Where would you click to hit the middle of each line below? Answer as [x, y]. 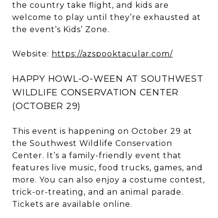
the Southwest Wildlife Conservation [92, 144]
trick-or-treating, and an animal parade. [98, 192]
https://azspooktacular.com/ [112, 54]
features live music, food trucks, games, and [108, 168]
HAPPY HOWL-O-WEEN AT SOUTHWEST [108, 79]
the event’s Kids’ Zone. [61, 30]
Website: [32, 54]
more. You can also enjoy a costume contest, [109, 180]
